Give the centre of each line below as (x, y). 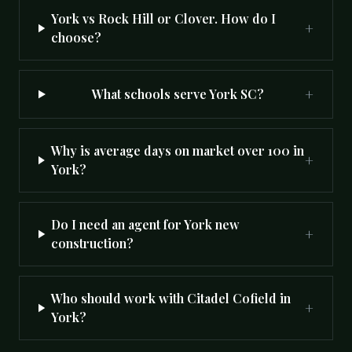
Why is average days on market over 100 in (177, 150)
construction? (93, 243)
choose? (77, 37)
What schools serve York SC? (178, 94)
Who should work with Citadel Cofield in (171, 298)
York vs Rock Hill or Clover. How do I (164, 18)
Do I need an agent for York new (146, 224)
